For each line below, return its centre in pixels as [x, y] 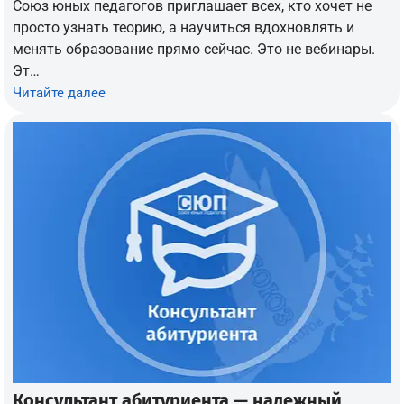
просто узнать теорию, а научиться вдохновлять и [184, 27]
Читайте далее [60, 92]
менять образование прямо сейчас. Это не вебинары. [194, 49]
